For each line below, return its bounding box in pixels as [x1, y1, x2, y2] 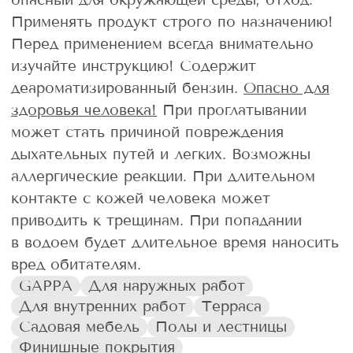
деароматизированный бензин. [11, 78, 243, 97]
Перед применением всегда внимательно [11, 34, 314, 53]
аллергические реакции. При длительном [11, 166, 315, 185]
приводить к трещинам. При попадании [11, 210, 302, 229]
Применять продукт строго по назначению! [11, 12, 333, 31]
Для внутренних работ [19, 296, 186, 315]
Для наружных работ [88, 276, 245, 295]
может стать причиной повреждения [11, 122, 284, 141]
